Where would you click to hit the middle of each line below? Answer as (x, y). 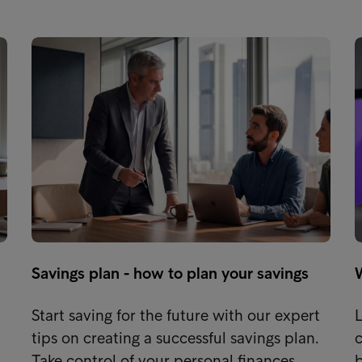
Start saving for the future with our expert (175, 315)
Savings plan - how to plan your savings (170, 273)
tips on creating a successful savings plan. (175, 337)
